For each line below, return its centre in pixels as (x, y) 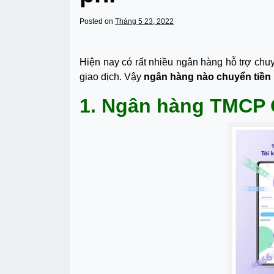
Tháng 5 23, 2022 (144, 21)
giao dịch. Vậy (112, 77)
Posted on (97, 21)
